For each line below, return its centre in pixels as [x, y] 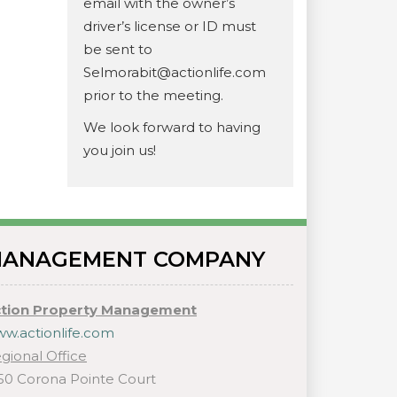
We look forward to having [172, 127]
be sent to [118, 49]
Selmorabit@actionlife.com [175, 72]
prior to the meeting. [153, 95]
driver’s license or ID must [170, 26]
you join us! [120, 150]
